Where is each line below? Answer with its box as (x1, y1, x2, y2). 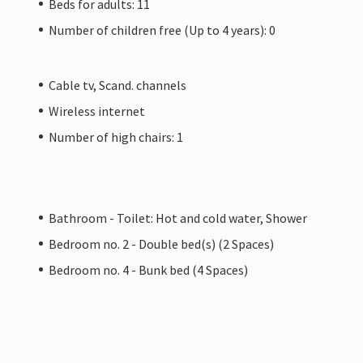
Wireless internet (49, 102, 145, 119)
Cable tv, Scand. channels (49, 76, 186, 93)
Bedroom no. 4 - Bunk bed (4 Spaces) (49, 261, 248, 278)
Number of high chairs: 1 (49, 128, 183, 145)
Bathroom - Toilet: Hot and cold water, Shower (49, 209, 307, 226)
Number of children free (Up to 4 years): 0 (49, 21, 275, 38)
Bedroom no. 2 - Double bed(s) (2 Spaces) (49, 235, 274, 252)
